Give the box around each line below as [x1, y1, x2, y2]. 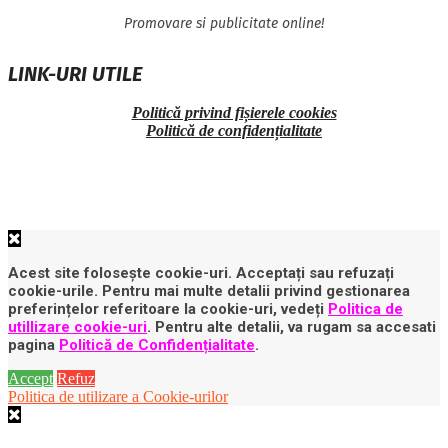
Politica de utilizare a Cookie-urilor [8, 388, 228, 406]
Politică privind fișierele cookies [131, 104, 337, 122]
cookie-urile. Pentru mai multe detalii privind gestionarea [8, 282, 410, 301]
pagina [8, 336, 59, 355]
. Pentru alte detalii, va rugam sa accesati [147, 318, 436, 337]
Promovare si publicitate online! [124, 15, 324, 33]
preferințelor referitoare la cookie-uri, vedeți [8, 300, 328, 319]
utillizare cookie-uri [8, 318, 147, 337]
